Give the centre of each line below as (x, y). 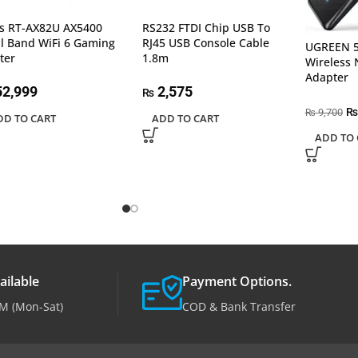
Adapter (326, 77)
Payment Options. (237, 281)
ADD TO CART (185, 118)
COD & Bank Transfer (239, 306)
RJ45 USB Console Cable (205, 42)
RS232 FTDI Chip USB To (206, 27)
